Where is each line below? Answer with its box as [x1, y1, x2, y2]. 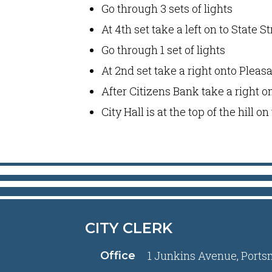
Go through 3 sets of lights [101, 1, 233, 16]
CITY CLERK [85, 219, 172, 237]
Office [100, 249, 136, 262]
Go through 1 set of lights [101, 42, 225, 57]
